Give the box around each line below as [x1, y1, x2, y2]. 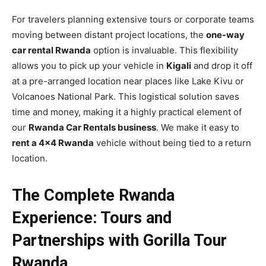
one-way [206, 29, 245, 41]
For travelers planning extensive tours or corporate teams [12, 14, 254, 26]
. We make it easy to [156, 122, 239, 134]
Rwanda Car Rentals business [28, 122, 156, 134]
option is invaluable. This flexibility [91, 45, 238, 56]
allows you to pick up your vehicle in [12, 60, 166, 72]
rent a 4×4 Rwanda [12, 137, 94, 149]
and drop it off [191, 60, 252, 72]
